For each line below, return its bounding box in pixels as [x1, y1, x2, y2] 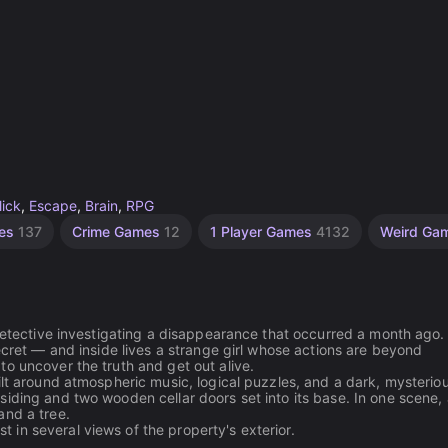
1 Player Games [210, 223, 316, 240]
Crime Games [72, 223, 164, 240]
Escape [29, 197, 77, 214]
